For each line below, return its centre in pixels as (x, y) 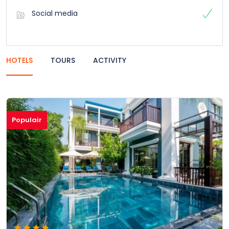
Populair (27, 120)
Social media (55, 13)
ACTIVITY (110, 60)
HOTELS (19, 60)
